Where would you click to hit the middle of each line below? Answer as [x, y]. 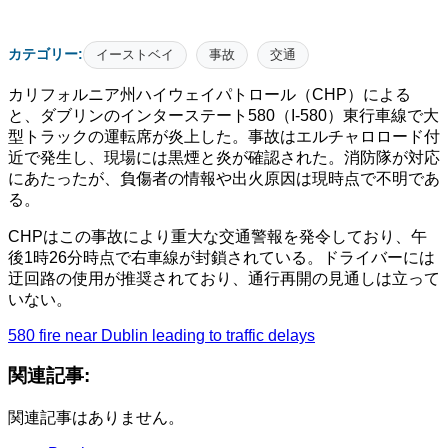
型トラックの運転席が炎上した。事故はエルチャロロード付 [224, 136]
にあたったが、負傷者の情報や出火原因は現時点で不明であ [224, 178]
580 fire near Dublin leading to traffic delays [161, 335]
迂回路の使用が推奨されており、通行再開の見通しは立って [224, 278]
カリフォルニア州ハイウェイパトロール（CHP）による [209, 94]
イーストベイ [135, 54]
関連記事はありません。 [96, 418]
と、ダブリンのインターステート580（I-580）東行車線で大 [223, 115]
